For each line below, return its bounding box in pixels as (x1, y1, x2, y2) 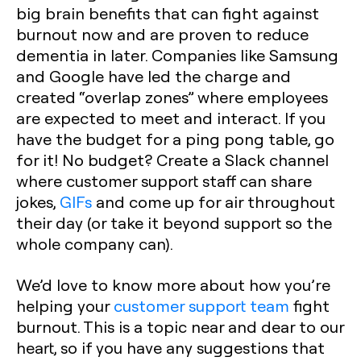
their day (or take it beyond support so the (16, 212, 332, 233)
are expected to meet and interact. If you (16, 107, 326, 128)
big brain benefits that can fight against (16, 2, 319, 23)
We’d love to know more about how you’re (16, 274, 330, 295)
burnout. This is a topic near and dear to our (16, 316, 344, 337)
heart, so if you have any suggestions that (16, 337, 325, 358)
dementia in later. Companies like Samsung (16, 44, 338, 65)
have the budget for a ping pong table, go (16, 128, 334, 149)
